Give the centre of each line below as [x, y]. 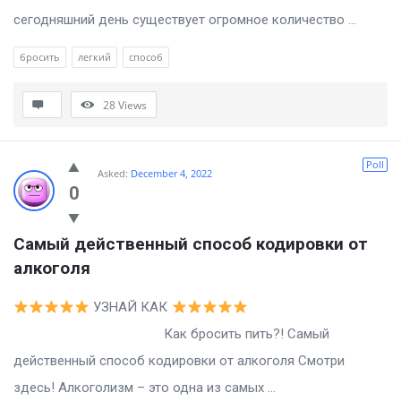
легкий [94, 57]
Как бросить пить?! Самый [171, 334]
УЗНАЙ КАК [131, 307]
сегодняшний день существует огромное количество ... [185, 20]
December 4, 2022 [171, 174]
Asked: [113, 174]
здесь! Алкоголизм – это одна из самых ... [145, 388]
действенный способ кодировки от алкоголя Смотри [179, 361]
